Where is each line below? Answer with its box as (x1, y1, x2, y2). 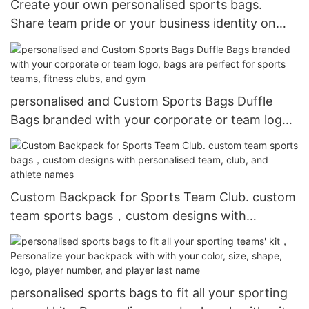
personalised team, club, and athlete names (10, 226, 263, 241)
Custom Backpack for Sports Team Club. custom (10, 189, 296, 204)
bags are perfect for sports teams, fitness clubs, (10, 130, 292, 146)
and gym (10, 149, 61, 164)
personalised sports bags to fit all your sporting (10, 286, 288, 301)
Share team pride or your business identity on (10, 16, 276, 31)
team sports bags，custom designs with (10, 208, 246, 223)
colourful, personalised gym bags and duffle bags (10, 34, 298, 50)
